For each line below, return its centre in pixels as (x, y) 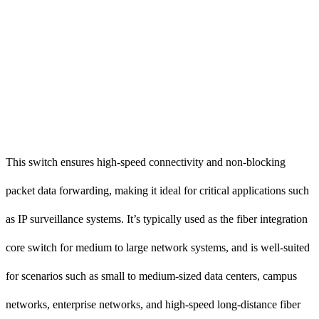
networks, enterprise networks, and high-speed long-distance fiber (153, 304)
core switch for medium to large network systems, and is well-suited (158, 247)
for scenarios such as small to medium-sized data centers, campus (151, 276)
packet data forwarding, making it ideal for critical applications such (157, 190)
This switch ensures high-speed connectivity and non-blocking (146, 162)
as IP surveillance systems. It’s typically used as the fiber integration (157, 219)
